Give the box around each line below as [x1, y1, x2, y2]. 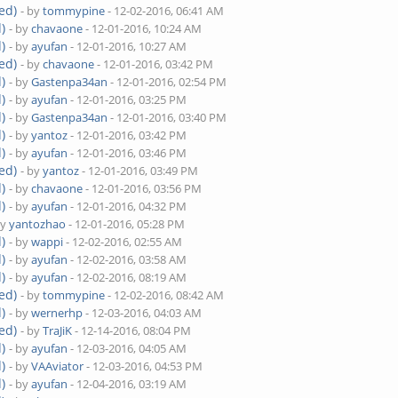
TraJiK [43, 322, 73, 338]
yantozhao [9, 216, 67, 232]
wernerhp [31, 305, 84, 321]
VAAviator [31, 358, 84, 374]
